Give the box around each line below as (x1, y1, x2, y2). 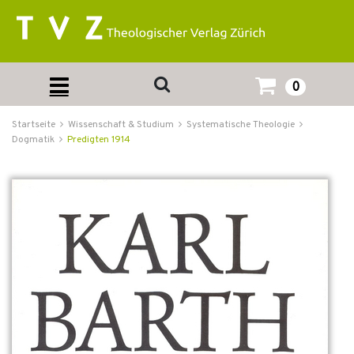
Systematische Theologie (186, 119, 295, 131)
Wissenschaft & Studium (68, 119, 174, 131)
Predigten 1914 (67, 134, 130, 146)
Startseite (12, 119, 55, 131)
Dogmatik (12, 134, 55, 146)
